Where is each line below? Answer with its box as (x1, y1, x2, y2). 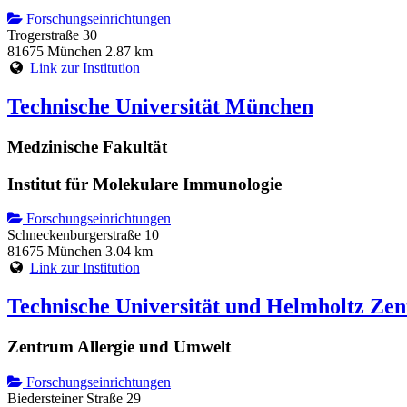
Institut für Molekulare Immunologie (7, 174, 282, 194)
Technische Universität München (7, 94, 313, 119)
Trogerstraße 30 (7, 27, 97, 44)
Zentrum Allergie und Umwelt (7, 337, 231, 357)
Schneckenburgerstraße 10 (7, 227, 159, 243)
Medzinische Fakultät (7, 136, 167, 156)
